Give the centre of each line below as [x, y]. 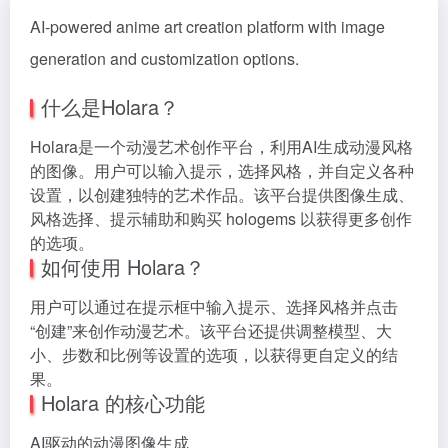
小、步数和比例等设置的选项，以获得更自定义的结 [214, 354]
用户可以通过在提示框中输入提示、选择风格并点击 [214, 306]
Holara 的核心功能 [123, 402]
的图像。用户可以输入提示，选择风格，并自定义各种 [222, 170]
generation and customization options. [164, 58]
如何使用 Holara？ [123, 266]
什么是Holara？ [110, 106]
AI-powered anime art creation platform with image [207, 26]
